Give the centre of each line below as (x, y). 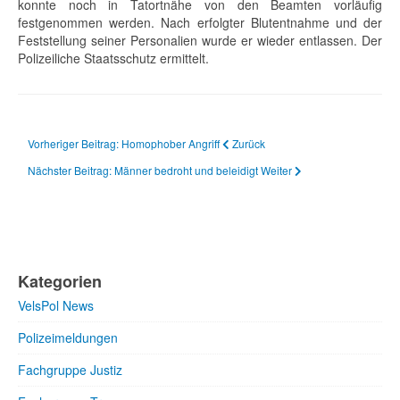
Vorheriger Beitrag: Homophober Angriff (125, 143)
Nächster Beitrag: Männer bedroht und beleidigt (144, 170)
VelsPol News (56, 305)
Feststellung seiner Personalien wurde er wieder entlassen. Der (200, 40)
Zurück (249, 143)
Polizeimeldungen (68, 337)
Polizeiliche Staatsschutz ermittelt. (113, 58)
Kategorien (60, 281)
